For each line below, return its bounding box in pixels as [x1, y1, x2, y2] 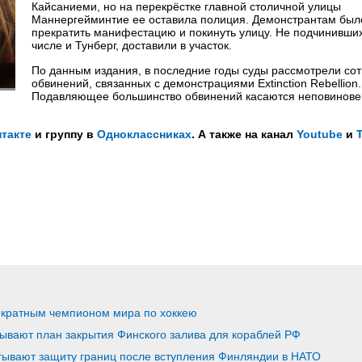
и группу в [32, 128, 97, 141]
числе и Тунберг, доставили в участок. [32, 39, 232, 52]
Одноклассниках [97, 128, 192, 141]
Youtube [297, 128, 343, 141]
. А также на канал [192, 128, 297, 141]
